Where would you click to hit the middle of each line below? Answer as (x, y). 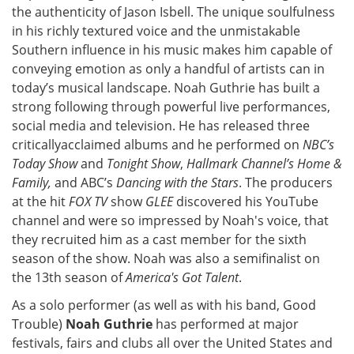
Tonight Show (143, 163)
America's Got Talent (182, 277)
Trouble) (39, 324)
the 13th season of (69, 277)
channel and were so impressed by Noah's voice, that (170, 220)
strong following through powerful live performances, (171, 106)
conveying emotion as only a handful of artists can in (168, 68)
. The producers (286, 182)
